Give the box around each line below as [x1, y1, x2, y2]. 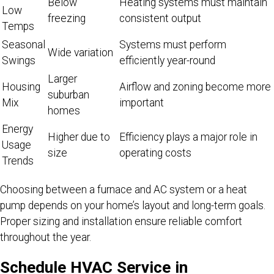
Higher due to [48, 131, 110, 144]
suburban [48, 89, 89, 102]
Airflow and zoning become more [119, 81, 271, 94]
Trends [2, 155, 34, 168]
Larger [48, 73, 77, 86]
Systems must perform [119, 39, 226, 51]
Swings [2, 54, 35, 67]
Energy [2, 123, 33, 136]
